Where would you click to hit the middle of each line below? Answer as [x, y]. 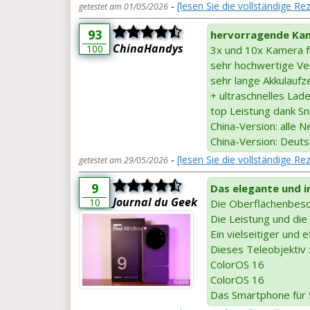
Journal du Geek [155, 202]
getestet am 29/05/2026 [124, 160]
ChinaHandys [148, 48]
